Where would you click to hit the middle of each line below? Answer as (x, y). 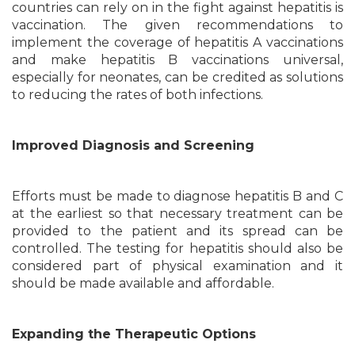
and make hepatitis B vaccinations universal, (177, 60)
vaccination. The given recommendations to (177, 25)
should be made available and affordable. (143, 283)
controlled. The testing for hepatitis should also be (177, 248)
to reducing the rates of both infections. (137, 95)
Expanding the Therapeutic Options (134, 334)
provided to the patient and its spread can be (177, 231)
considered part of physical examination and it (177, 266)
